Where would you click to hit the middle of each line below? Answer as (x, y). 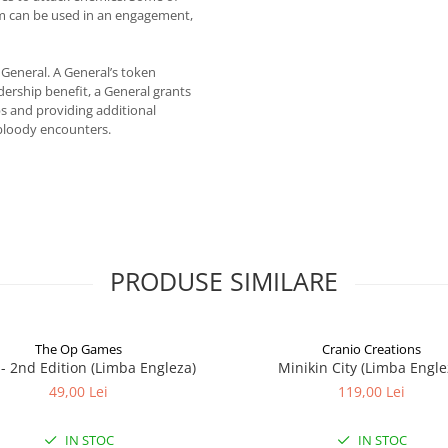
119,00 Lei (371, 391)
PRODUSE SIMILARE (224, 281)
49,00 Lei (78, 391)
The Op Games (78, 349)
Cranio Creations (371, 349)
